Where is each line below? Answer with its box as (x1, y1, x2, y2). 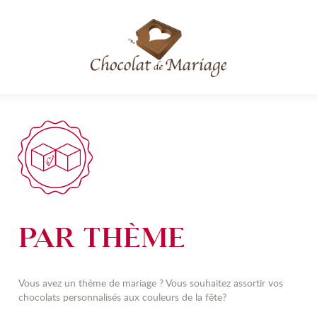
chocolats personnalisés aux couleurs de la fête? (18, 289, 226, 304)
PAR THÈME (18, 221, 185, 256)
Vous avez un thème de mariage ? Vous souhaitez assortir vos (18, 275, 283, 289)
